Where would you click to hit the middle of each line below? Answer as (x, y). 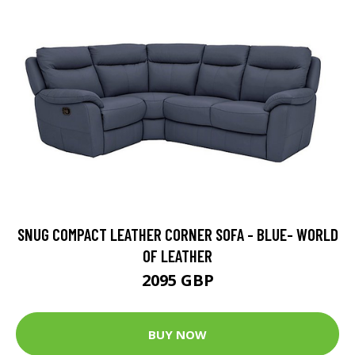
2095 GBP (177, 281)
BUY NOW (177, 334)
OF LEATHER (177, 256)
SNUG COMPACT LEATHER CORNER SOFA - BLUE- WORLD (177, 235)
